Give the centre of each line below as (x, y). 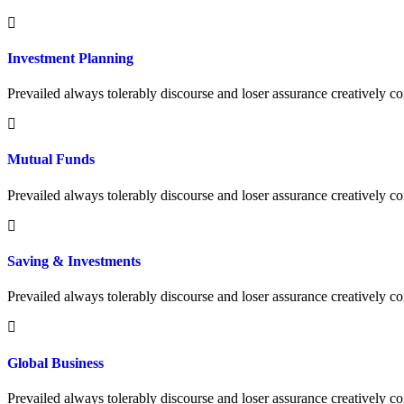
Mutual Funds (51, 160)
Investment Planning (70, 58)
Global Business (55, 363)
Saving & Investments (74, 262)
